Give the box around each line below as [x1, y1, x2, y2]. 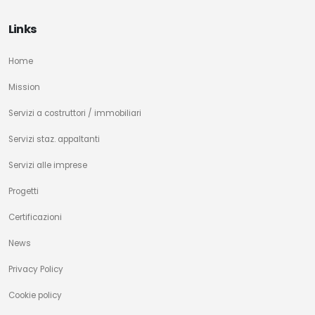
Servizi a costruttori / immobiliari [8, 107, 141, 119]
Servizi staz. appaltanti [8, 133, 100, 145]
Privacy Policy [8, 263, 63, 275]
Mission [8, 81, 40, 93]
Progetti [8, 185, 39, 197]
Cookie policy [8, 289, 62, 301]
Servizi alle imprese [8, 159, 87, 171]
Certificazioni [8, 211, 62, 223]
